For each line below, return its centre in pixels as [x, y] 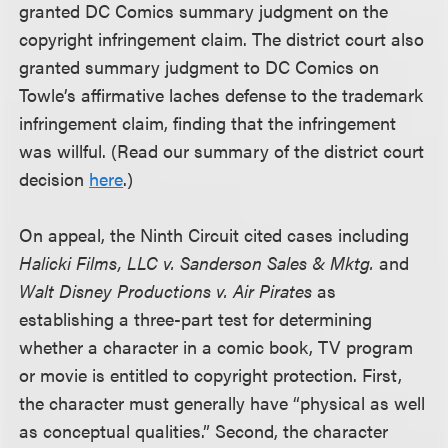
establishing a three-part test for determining [196, 318]
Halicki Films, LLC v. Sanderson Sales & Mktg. [197, 262]
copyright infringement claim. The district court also [222, 38]
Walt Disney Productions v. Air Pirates [166, 290]
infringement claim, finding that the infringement [208, 122]
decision [54, 178]
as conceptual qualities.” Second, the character [204, 430]
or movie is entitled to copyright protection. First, [211, 374]
